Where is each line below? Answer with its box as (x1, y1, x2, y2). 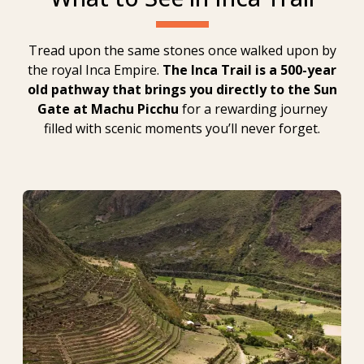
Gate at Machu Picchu (37, 99, 179, 118)
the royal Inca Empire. (28, 60, 162, 79)
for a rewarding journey (178, 99, 327, 118)
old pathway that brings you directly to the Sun (27, 80, 337, 98)
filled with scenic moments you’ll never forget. (44, 119, 320, 137)
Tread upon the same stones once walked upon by (28, 41, 336, 59)
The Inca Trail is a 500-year (162, 60, 336, 79)
